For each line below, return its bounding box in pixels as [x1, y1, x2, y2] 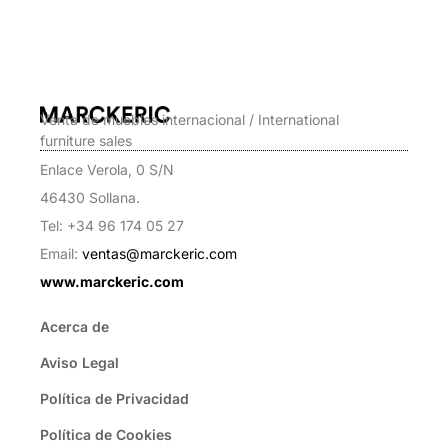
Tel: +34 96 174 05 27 [40, 216, 184, 234]
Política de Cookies [40, 426, 172, 444]
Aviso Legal [40, 354, 119, 372]
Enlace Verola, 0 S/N [40, 160, 174, 178]
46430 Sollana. [40, 188, 140, 206]
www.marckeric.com [40, 272, 184, 290]
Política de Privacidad [40, 390, 189, 408]
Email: [40, 244, 82, 262]
